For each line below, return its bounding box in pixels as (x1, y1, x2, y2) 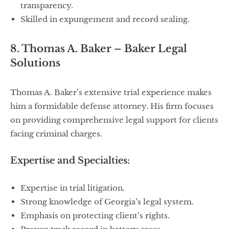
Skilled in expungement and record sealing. (20, 14, 190, 25)
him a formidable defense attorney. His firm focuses (10, 101, 214, 111)
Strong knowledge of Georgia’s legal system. (20, 197, 194, 207)
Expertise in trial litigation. (20, 183, 125, 193)
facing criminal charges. (10, 129, 102, 139)
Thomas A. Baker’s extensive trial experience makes (10, 87, 212, 98)
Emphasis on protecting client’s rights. (20, 211, 170, 221)
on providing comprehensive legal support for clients (10, 115, 218, 125)
